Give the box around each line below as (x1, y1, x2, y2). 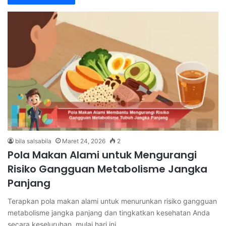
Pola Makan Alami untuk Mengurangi (8, 147, 197, 162)
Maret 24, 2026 (62, 137, 105, 145)
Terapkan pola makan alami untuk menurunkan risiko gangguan (8, 196, 217, 205)
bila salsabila (15, 137, 51, 145)
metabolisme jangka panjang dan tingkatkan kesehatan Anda (8, 208, 210, 217)
